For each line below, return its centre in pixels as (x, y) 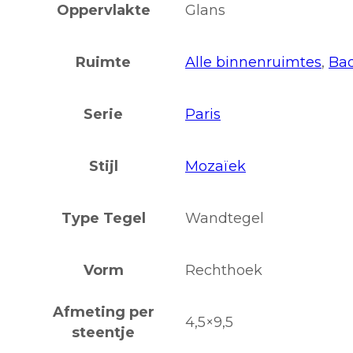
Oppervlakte (103, 11)
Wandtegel (225, 219)
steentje (103, 333)
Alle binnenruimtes (253, 63)
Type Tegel (103, 219)
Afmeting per (103, 312)
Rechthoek (224, 271)
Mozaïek (216, 167)
